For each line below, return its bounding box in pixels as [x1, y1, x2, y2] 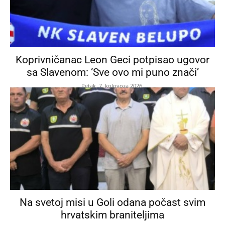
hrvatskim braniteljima [61, 209, 164, 221]
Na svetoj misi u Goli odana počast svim [20, 196, 205, 209]
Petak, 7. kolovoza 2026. [81, 82, 144, 90]
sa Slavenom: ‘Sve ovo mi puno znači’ [26, 66, 199, 79]
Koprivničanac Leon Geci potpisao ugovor [16, 54, 209, 66]
